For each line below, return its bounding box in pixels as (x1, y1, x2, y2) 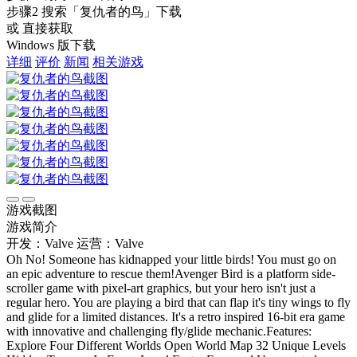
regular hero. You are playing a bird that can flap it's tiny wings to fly (6, 295, 351, 309)
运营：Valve (76, 236, 143, 250)
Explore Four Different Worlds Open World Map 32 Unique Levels (6, 338, 346, 352)
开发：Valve (6, 236, 73, 250)
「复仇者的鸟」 (67, 4, 156, 18)
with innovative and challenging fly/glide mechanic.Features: (6, 324, 312, 338)
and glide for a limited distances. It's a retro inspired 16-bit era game (6, 309, 345, 324)
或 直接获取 (6, 21, 73, 35)
